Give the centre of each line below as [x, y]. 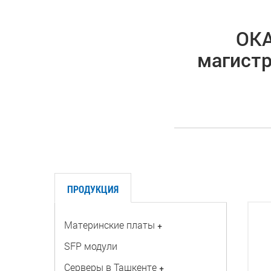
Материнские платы [109, 225]
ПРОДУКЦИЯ [93, 189]
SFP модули [90, 246]
